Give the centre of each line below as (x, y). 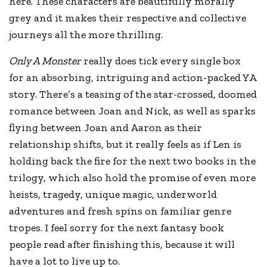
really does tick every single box (161, 60)
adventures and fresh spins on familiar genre (120, 211)
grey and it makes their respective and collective (128, 18)
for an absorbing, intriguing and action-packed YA (133, 77)
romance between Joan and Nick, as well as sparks (133, 111)
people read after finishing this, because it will (122, 244)
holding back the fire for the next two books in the (133, 161)
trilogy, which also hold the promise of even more (133, 177)
